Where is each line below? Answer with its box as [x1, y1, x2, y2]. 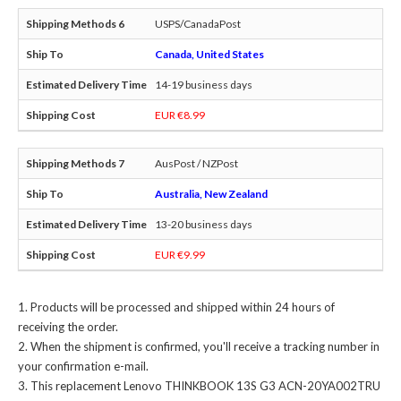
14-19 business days [155, 78, 252, 92]
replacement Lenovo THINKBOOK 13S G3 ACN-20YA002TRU [55, 379, 380, 394]
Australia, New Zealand [155, 187, 268, 201]
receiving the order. [18, 320, 118, 335]
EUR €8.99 [155, 108, 205, 123]
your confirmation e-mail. [18, 359, 149, 374]
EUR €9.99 [155, 248, 205, 262]
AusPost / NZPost [155, 157, 238, 171]
